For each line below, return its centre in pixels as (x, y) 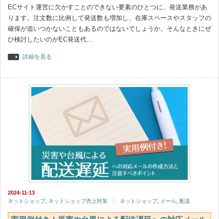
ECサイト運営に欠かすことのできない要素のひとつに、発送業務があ (108, 7)
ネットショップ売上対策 (78, 201)
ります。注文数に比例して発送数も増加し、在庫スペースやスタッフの (109, 18)
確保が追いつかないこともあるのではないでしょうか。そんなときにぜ (109, 29)
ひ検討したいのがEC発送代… (50, 39)
